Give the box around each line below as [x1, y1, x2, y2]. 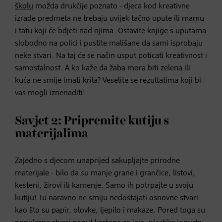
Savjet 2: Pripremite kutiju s [15, 114, 169, 127]
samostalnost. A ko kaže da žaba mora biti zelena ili [15, 64, 190, 72]
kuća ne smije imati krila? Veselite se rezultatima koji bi [15, 76, 201, 85]
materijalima [15, 127, 88, 140]
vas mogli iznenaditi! [15, 89, 85, 97]
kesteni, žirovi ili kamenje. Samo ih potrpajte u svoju [15, 181, 193, 190]
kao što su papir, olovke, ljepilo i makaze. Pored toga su [15, 206, 205, 215]
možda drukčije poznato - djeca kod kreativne [33, 2, 190, 10]
